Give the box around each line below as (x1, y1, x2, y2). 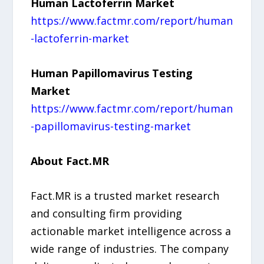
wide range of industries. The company (31, 241, 229, 256)
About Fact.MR (31, 154, 110, 169)
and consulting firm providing (31, 206, 183, 220)
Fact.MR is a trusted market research (31, 188, 220, 203)
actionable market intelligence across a (31, 223, 232, 238)
